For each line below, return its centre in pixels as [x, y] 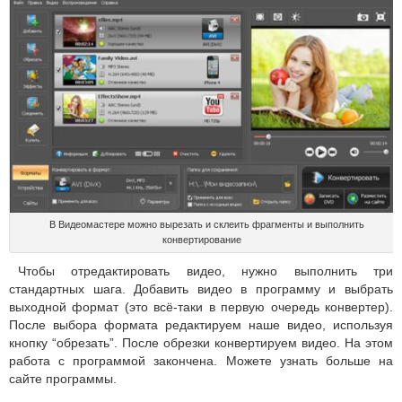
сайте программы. [63, 379]
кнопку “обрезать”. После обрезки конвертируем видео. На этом [201, 343]
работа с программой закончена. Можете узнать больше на [201, 361]
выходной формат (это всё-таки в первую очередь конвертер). [201, 307]
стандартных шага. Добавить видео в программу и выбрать [201, 289]
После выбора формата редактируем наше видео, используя [201, 325]
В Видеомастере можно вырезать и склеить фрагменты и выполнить [206, 225]
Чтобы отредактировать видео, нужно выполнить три [205, 271]
